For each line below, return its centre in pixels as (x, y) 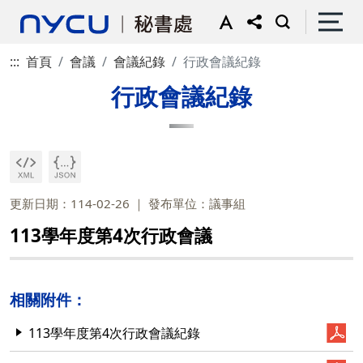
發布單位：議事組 (197, 203)
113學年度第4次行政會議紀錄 (114, 333)
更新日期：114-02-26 (70, 203)
